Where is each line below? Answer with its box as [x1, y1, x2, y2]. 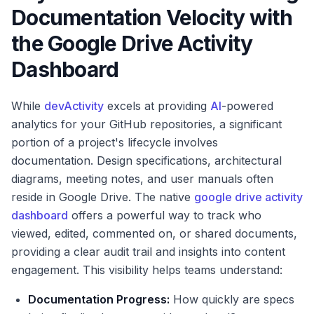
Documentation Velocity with [11, 4, 292, 30]
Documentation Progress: [28, 292, 170, 306]
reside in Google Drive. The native [11, 189, 194, 204]
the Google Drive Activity [11, 30, 253, 56]
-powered [221, 98, 273, 113]
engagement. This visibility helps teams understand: [11, 262, 282, 277]
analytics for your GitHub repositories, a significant [11, 116, 282, 131]
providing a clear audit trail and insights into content [11, 244, 285, 259]
